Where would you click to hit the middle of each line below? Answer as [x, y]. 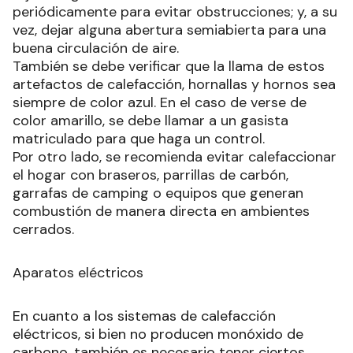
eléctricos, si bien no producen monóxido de [158, 334]
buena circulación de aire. [96, 48]
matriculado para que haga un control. [139, 139]
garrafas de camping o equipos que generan [158, 193]
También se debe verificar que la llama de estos [169, 67]
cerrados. [43, 230]
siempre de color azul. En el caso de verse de [160, 103]
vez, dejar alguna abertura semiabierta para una [169, 30]
